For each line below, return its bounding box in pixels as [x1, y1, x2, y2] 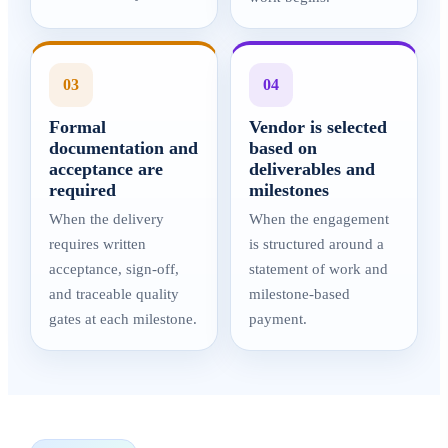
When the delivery [49, 211, 164, 227]
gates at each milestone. [49, 311, 197, 327]
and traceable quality [49, 286, 179, 302]
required [49, 180, 116, 200]
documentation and [49, 138, 198, 158]
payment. [249, 311, 307, 327]
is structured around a [249, 236, 384, 252]
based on [249, 138, 317, 158]
